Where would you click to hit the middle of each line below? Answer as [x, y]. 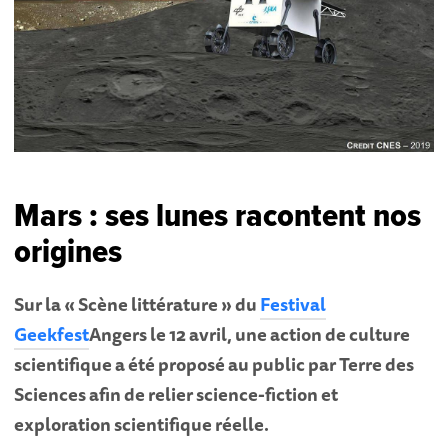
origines [68, 252]
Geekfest [52, 333]
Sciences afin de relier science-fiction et [176, 393]
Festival [293, 303]
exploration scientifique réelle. [142, 423]
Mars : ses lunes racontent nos [218, 216]
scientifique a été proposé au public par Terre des [214, 363]
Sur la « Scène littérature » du [137, 303]
